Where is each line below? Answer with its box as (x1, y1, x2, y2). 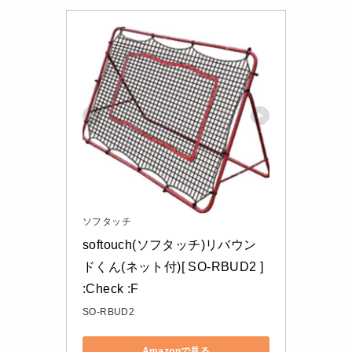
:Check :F (82, 281, 139, 295)
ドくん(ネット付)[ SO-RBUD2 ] (82, 259, 264, 273)
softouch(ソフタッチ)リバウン (82, 237, 257, 251)
